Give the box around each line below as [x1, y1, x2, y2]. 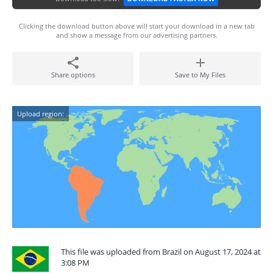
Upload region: [17, 109, 64, 118]
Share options [51, 70, 95, 79]
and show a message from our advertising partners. [55, 30, 218, 40]
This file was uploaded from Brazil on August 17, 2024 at [61, 246, 261, 257]
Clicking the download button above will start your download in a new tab [18, 21, 255, 30]
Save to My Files [175, 70, 225, 79]
